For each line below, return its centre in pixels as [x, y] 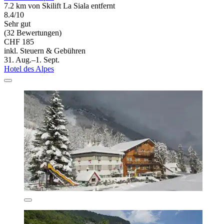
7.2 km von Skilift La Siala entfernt [59, 5]
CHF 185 [19, 41]
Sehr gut [17, 23]
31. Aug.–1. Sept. [32, 59]
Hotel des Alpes [29, 68]
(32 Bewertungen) [33, 32]
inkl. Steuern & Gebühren [45, 50]
